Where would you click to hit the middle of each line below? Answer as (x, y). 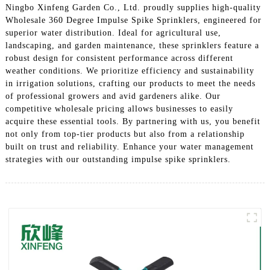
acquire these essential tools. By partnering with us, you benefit (133, 121)
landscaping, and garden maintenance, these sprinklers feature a (132, 45)
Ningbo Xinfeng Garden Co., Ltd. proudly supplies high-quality (133, 7)
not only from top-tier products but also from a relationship (125, 134)
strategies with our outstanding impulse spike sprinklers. (118, 159)
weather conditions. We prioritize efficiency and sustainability (130, 71)
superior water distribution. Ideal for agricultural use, (113, 33)
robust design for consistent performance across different (119, 58)
